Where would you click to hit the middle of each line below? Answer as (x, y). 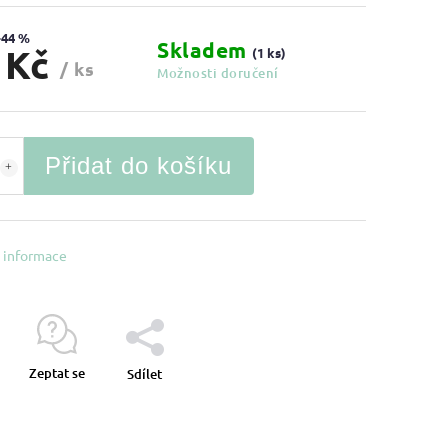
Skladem (205, 49)
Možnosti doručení (218, 73)
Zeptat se (56, 373)
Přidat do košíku (138, 165)
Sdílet (144, 374)
